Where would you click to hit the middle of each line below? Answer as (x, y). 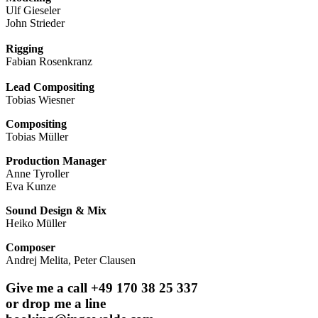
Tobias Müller (37, 137)
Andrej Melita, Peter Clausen (71, 260)
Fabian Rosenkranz (49, 61)
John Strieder (35, 23)
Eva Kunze (31, 186)
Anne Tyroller (37, 174)
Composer (31, 247)
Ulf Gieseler (33, 10)
